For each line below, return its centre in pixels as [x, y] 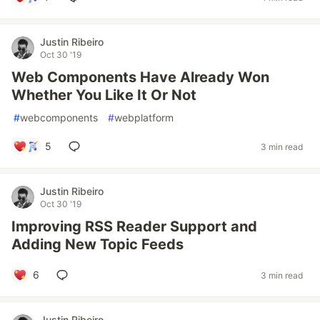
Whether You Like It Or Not [104, 95]
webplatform [144, 117]
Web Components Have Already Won [140, 77]
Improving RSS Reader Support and [134, 226]
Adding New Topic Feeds [97, 244]
